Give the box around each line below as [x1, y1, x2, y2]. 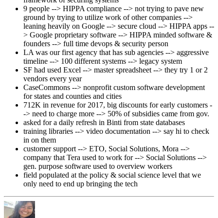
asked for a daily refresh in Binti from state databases [23, 118, 185, 127]
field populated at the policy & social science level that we [23, 170, 201, 179]
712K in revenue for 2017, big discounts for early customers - [23, 100, 212, 109]
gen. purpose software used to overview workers [23, 162, 172, 170]
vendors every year [23, 74, 82, 83]
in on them [23, 135, 56, 144]
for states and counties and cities [23, 91, 122, 100]
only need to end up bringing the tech [23, 179, 138, 188]
